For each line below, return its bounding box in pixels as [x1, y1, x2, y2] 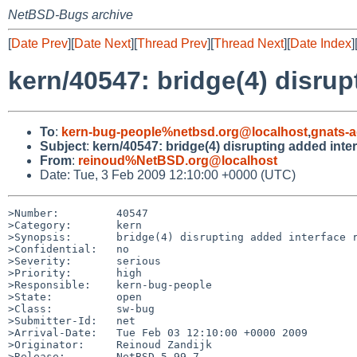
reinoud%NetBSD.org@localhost [78, 153, 277, 167]
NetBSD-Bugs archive [8, 8, 133, 22]
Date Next [74, 37, 131, 50]
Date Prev [11, 37, 68, 50]
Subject [40, 139, 86, 153]
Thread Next [214, 37, 284, 50]
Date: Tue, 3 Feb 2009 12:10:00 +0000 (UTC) [40, 167, 296, 182]
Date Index [290, 37, 351, 50]
